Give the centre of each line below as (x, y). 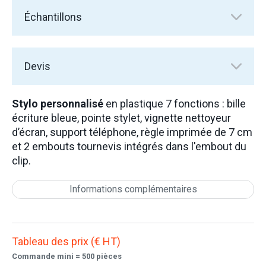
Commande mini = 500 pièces (67, 256)
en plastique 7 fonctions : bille (175, 104)
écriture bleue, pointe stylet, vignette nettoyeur (121, 118)
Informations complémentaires (133, 189)
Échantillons (53, 17)
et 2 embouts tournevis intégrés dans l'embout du (129, 146)
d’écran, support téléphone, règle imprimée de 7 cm (132, 132)
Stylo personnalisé (58, 104)
